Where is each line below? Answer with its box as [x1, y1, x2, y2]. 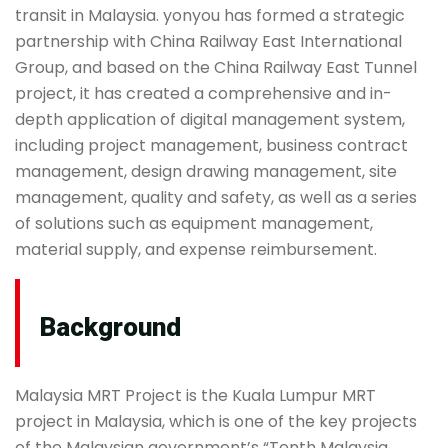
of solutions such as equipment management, [15, 212, 373, 235]
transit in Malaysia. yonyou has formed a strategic [15, 4, 405, 27]
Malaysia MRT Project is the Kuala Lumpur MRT [15, 384, 376, 407]
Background [40, 312, 181, 342]
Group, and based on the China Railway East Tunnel [15, 56, 417, 79]
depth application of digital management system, [15, 108, 405, 131]
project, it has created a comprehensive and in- [15, 82, 392, 105]
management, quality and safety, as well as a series [15, 186, 417, 209]
